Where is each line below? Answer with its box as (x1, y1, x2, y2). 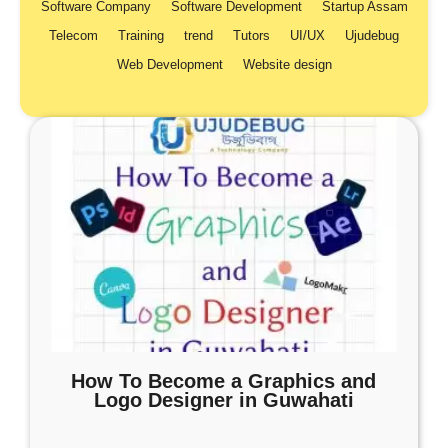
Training (118, 28, 164, 43)
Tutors (233, 28, 270, 43)
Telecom (49, 28, 98, 43)
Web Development (116, 57, 223, 72)
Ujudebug (345, 28, 399, 43)
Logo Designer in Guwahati (93, 389, 354, 411)
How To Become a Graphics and (71, 370, 377, 392)
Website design (242, 57, 332, 72)
